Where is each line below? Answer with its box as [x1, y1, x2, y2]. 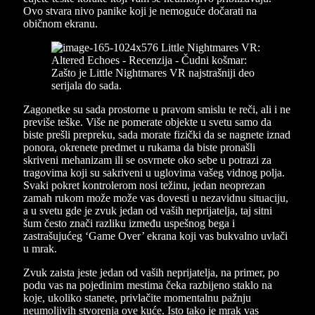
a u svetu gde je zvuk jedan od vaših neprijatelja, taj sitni [23, 204, 272, 217]
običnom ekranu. [23, 17, 98, 30]
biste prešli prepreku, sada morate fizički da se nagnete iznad [23, 128, 290, 141]
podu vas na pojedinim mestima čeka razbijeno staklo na [23, 278, 272, 291]
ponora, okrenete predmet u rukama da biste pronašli [23, 141, 255, 153]
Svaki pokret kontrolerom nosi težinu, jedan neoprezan [23, 179, 265, 191]
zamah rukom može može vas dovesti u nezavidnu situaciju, [23, 191, 288, 204]
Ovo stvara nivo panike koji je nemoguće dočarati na [23, 4, 257, 17]
